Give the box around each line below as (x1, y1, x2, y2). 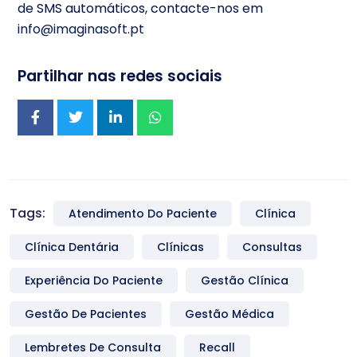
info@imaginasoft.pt (18, 19, 144, 38)
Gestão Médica (185, 305, 274, 322)
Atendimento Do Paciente (69, 205, 217, 222)
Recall (199, 339, 235, 355)
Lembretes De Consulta (25, 339, 161, 355)
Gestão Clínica (201, 272, 288, 288)
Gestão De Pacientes (25, 305, 147, 322)
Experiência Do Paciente (25, 272, 163, 288)
